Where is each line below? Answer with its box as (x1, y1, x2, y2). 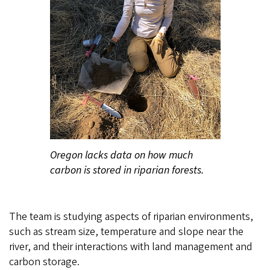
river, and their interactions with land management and (9, 239, 253, 254)
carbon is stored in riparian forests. (49, 162, 204, 178)
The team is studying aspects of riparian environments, (9, 209, 253, 224)
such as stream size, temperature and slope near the (9, 224, 243, 239)
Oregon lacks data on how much (49, 147, 193, 163)
